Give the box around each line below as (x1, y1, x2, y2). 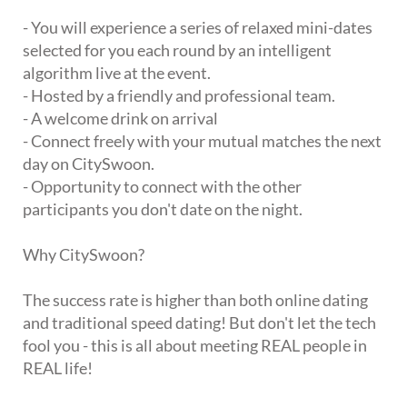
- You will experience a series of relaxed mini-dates (23, 17, 372, 38)
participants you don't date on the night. (23, 199, 303, 220)
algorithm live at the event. (23, 63, 211, 84)
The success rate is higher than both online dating (23, 290, 368, 311)
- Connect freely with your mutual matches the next (23, 131, 382, 152)
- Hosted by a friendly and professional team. (23, 85, 335, 106)
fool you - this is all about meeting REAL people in (23, 335, 367, 356)
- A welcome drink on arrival (23, 108, 218, 129)
